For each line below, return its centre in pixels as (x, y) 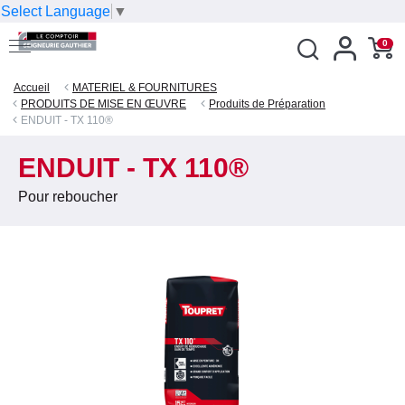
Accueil (32, 87)
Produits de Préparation (267, 104)
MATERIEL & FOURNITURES (145, 87)
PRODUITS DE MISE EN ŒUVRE (104, 104)
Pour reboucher (68, 196)
